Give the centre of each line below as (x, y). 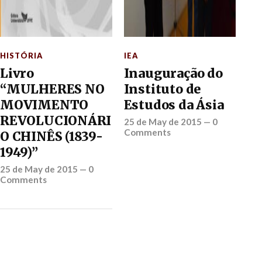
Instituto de (162, 89)
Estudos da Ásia (174, 105)
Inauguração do (173, 74)
